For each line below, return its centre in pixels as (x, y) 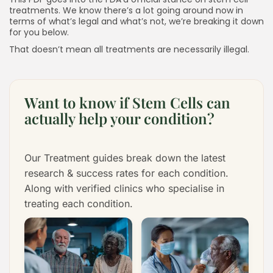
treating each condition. (79, 203)
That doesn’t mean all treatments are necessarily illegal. (129, 49)
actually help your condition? (119, 118)
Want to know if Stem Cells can (127, 102)
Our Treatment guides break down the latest (125, 158)
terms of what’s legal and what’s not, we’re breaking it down (136, 21)
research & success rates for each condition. (126, 173)
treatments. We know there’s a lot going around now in (126, 10)
